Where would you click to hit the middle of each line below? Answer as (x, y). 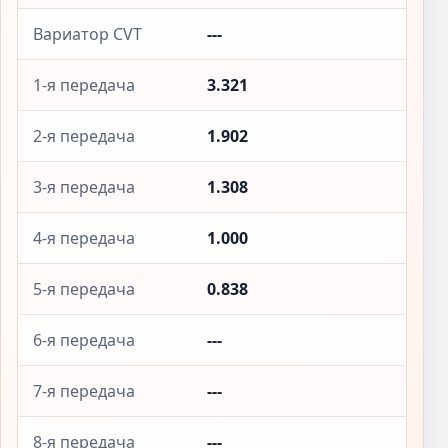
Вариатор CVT (87, 34)
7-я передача (84, 391)
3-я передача (84, 187)
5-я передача (84, 289)
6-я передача (84, 340)
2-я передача (84, 136)
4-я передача (84, 238)
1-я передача (84, 85)
